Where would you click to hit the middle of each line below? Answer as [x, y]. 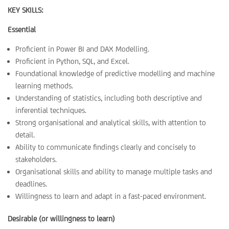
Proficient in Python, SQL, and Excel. [72, 61]
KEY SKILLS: [26, 10]
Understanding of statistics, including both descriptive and [109, 98]
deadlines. [31, 184]
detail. [25, 135]
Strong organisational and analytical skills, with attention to [111, 122]
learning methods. [44, 86]
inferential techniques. [51, 110]
